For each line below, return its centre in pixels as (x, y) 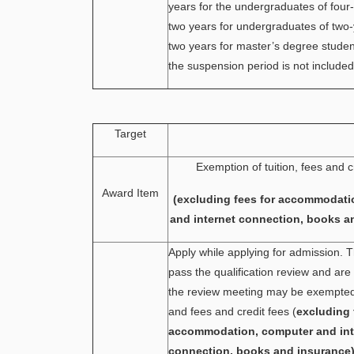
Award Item (130, 193)
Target (130, 134)
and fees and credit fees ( (232, 311)
